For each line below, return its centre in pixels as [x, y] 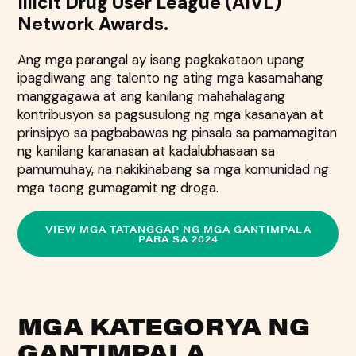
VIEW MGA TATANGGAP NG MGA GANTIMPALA [178, 228]
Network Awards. [93, 23]
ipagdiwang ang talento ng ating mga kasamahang [171, 77]
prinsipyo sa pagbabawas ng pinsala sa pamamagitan [178, 132]
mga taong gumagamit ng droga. [118, 187]
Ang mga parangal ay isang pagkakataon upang [161, 59]
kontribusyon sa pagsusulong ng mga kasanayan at [171, 114]
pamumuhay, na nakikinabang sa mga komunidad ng [174, 169]
